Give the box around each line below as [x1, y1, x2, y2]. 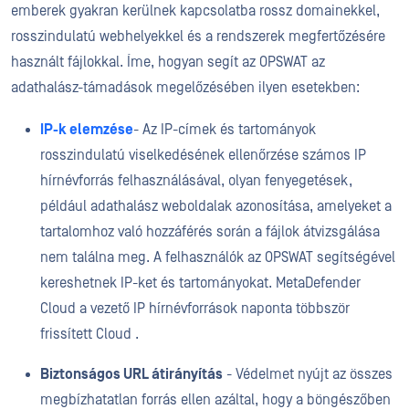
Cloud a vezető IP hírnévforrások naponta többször [40, 300, 350, 317]
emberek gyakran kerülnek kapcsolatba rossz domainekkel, [11, 3, 380, 19]
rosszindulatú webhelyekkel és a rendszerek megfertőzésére [11, 28, 385, 45]
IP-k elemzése [40, 121, 133, 138]
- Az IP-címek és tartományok [133, 121, 316, 138]
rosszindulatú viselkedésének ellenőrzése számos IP [40, 147, 366, 163]
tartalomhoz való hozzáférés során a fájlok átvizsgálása [40, 224, 380, 240]
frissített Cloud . [40, 326, 139, 342]
